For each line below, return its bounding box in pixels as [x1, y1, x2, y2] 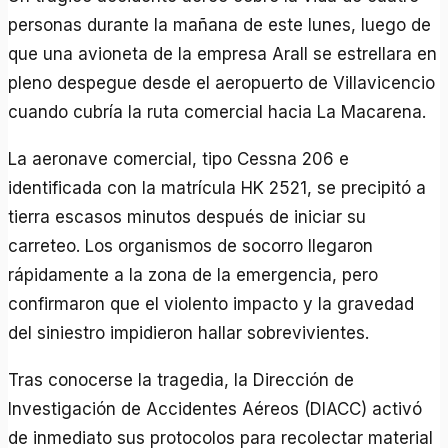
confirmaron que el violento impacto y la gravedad [8, 293, 415, 314]
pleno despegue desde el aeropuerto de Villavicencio [8, 72, 436, 93]
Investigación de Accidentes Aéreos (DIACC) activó [8, 398, 423, 419]
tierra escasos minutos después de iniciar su [8, 206, 367, 227]
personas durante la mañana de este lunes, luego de [8, 14, 432, 35]
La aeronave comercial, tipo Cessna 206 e [8, 148, 350, 169]
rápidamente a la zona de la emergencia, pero [8, 264, 379, 285]
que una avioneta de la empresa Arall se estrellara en [8, 43, 438, 64]
